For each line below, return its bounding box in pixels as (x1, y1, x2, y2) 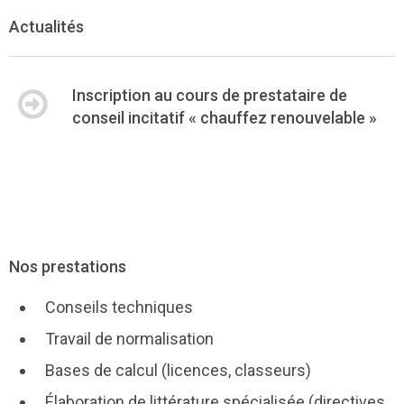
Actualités (9, 17, 84, 37)
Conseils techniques (45, 298, 193, 317)
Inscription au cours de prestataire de (72, 86, 347, 106)
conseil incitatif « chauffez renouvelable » (72, 108, 377, 128)
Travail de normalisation (45, 329, 214, 349)
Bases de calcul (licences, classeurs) (45, 361, 311, 381)
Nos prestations (9, 257, 126, 277)
